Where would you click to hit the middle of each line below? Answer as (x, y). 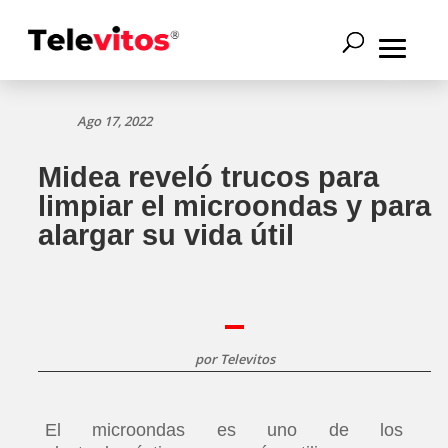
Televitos (247, 359)
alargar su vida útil (166, 235)
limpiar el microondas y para (234, 206)
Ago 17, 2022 (115, 121)
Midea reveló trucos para (208, 177)
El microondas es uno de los (224, 430)
